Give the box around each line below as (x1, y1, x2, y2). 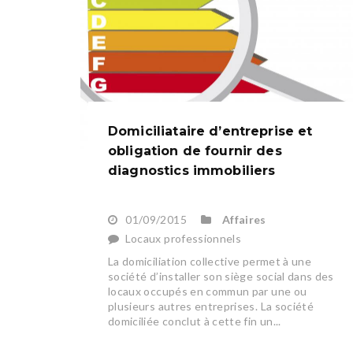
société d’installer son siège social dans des (108, 269, 334, 284)
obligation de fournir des (108, 143, 282, 159)
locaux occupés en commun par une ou (108, 284, 307, 299)
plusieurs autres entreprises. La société (108, 299, 314, 314)
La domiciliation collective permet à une (108, 255, 312, 269)
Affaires (221, 213, 266, 227)
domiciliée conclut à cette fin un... (108, 314, 281, 329)
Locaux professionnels (124, 232, 242, 246)
